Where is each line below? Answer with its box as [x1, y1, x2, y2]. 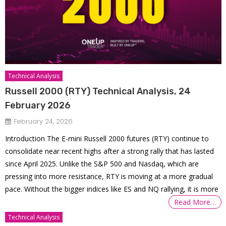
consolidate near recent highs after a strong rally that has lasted [5, 146, 214, 156]
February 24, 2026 [14, 117, 73, 127]
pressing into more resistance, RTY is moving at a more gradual [5, 172, 213, 182]
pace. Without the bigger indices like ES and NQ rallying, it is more [5, 184, 219, 194]
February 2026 [5, 100, 71, 111]
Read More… [174, 197, 216, 207]
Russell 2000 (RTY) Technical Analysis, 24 [5, 86, 191, 97]
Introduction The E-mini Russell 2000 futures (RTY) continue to [5, 134, 209, 144]
